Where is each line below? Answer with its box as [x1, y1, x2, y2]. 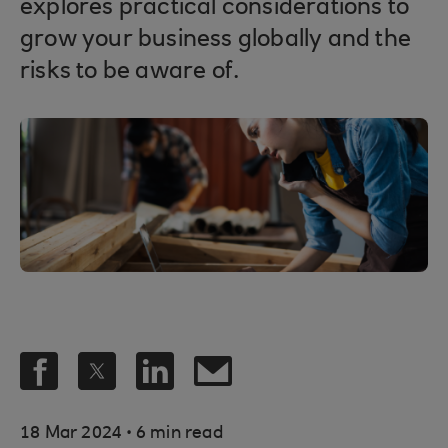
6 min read [131, 425, 223, 443]
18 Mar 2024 [20, 425, 127, 443]
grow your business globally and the [20, 28, 412, 52]
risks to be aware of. [20, 60, 240, 84]
